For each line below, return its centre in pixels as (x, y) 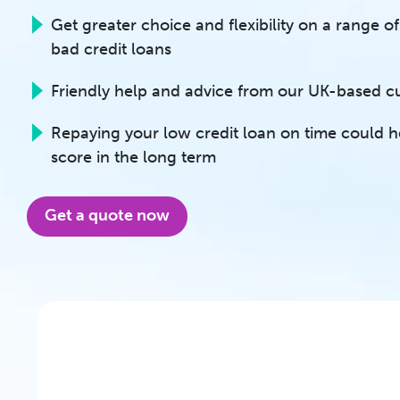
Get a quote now (107, 216)
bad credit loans (111, 49)
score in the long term (133, 157)
